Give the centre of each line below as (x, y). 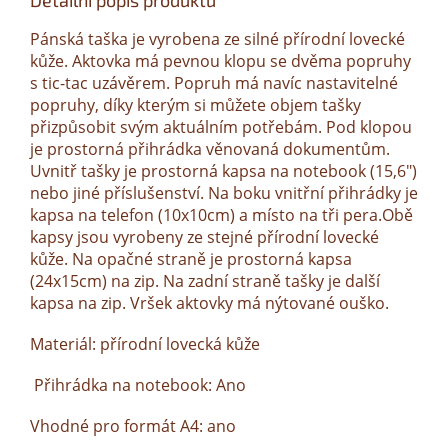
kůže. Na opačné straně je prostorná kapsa (191, 259)
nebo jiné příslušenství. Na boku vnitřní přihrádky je (224, 193)
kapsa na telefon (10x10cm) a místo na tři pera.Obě (221, 215)
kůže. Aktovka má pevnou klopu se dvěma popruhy (220, 61)
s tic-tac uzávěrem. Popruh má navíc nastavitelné (214, 83)
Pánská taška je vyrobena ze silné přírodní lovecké (217, 39)
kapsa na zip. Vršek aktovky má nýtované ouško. (209, 303)
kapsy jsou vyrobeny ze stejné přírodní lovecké (204, 237)
